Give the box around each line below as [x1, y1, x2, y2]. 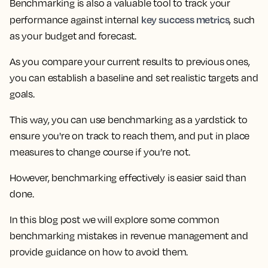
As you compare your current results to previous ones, [10, 56, 250, 68]
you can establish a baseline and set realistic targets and [10, 72, 258, 84]
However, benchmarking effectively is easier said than [10, 172, 246, 184]
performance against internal [10, 14, 141, 26]
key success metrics [141, 13, 230, 26]
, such [229, 14, 255, 26]
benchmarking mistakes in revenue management [10, 230, 229, 242]
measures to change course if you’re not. [10, 146, 190, 158]
